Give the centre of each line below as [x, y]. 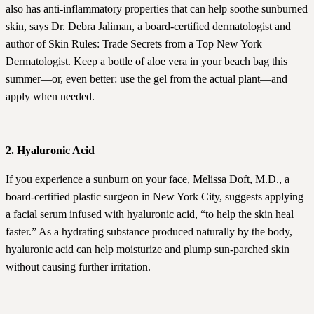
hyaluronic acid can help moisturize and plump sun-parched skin [148, 250]
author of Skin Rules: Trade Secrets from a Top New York [134, 44]
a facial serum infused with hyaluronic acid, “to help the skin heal [150, 214]
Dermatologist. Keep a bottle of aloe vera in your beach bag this [146, 62]
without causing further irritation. [78, 267]
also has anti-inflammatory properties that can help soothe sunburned [157, 9]
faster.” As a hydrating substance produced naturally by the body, [149, 232]
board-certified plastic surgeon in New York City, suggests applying [155, 197]
